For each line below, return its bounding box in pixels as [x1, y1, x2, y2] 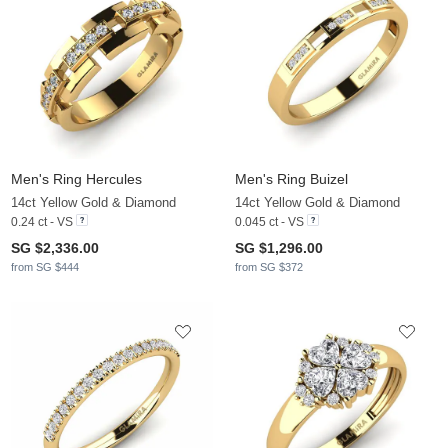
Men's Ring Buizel [235, 171, 348, 188]
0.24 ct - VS [11, 215, 73, 230]
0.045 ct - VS [235, 215, 304, 230]
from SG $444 [11, 261, 79, 274]
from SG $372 [235, 261, 303, 274]
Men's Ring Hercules [11, 171, 142, 188]
